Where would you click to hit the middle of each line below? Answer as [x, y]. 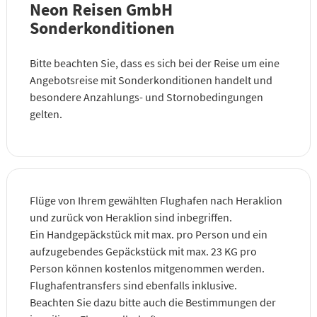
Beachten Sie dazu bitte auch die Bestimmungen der [152, 302]
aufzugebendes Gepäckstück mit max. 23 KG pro [143, 251]
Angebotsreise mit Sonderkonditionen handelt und [151, 80]
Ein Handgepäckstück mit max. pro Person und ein [148, 234]
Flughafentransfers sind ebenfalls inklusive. [133, 285]
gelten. [46, 114]
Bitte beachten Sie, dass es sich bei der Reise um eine [154, 63]
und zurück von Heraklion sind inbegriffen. [131, 217]
